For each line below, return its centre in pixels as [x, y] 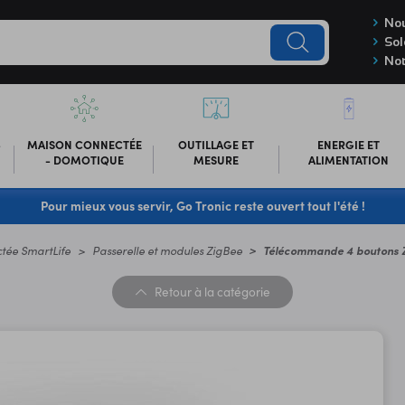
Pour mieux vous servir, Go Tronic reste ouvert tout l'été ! [202, 205]
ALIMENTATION [349, 159]
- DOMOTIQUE [84, 159]
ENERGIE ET [349, 144]
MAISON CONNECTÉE [84, 144]
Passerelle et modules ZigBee [167, 250]
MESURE [217, 159]
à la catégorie [232, 291]
